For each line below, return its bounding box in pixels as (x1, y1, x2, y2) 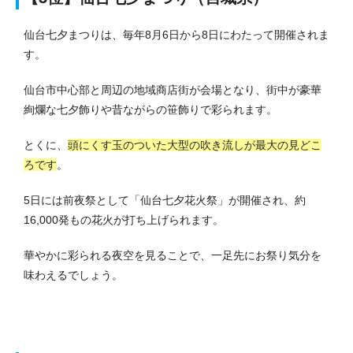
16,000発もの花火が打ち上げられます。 (24, 213, 224, 226)
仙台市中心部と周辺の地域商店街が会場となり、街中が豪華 (24, 83, 321, 96)
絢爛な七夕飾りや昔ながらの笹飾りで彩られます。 (24, 102, 277, 116)
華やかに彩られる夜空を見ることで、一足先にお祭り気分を (24, 248, 321, 262)
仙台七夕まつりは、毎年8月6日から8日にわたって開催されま (24, 28, 329, 41)
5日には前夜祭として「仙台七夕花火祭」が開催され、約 (24, 193, 306, 206)
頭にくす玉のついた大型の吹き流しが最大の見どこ (68, 138, 321, 151)
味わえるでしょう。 (24, 268, 123, 281)
